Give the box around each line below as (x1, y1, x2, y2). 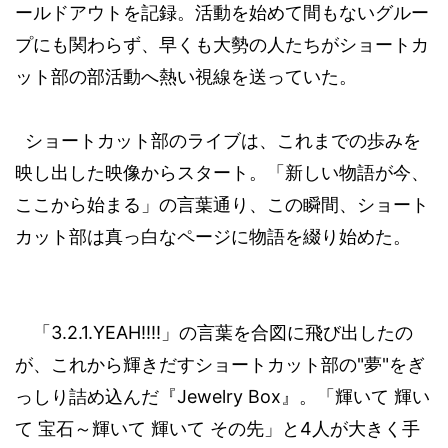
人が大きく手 (312, 419, 420, 439)
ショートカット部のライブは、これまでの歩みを (25, 131, 421, 151)
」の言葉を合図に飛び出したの (161, 323, 413, 343)
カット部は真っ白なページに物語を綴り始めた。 (15, 227, 411, 247)
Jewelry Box (177, 386, 281, 407)
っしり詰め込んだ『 (15, 387, 177, 407)
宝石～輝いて (38, 419, 146, 439)
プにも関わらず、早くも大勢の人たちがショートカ (15, 35, 429, 55)
